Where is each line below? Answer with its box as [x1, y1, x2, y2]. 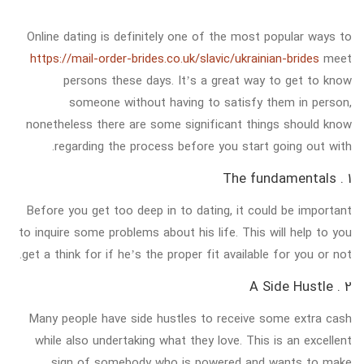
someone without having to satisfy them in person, [69, 91, 352, 113]
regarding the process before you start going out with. [54, 135, 352, 157]
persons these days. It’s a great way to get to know [63, 69, 352, 91]
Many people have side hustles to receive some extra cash [29, 307, 352, 329]
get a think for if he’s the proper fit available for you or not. [22, 243, 352, 265]
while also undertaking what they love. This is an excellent [35, 329, 352, 351]
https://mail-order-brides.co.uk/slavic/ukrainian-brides [30, 47, 319, 69]
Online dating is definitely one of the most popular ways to [27, 25, 352, 47]
